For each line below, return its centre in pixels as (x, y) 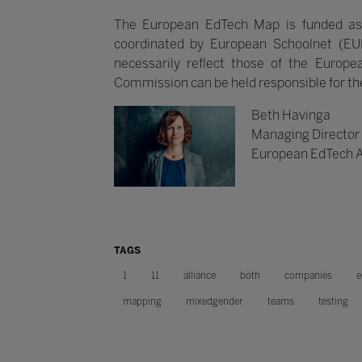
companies (308, 276)
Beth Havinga (290, 116)
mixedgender (214, 302)
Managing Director (305, 135)
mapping (142, 302)
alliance (199, 276)
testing (333, 302)
